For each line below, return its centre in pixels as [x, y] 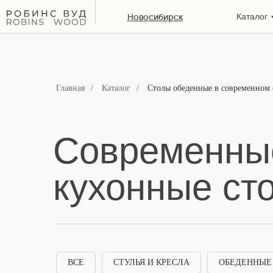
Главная [70, 88]
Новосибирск [155, 17]
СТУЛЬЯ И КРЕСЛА [151, 262]
